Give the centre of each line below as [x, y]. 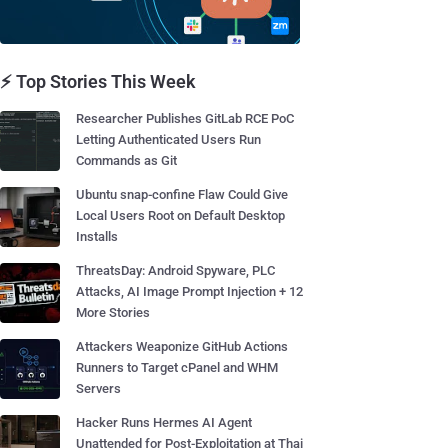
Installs [97, 236]
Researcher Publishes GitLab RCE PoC [185, 118]
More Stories [113, 312]
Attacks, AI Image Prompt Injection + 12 [189, 291]
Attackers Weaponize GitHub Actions [182, 346]
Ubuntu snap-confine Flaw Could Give [182, 194]
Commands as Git [126, 160]
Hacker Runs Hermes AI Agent [164, 422]
